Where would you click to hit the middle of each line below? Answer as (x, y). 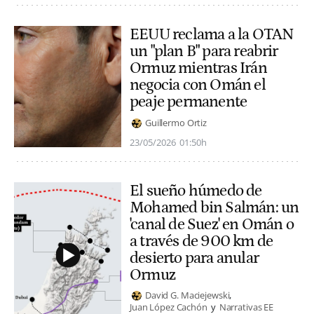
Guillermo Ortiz (176, 123)
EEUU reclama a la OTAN (212, 35)
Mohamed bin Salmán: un (214, 207)
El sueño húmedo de (196, 190)
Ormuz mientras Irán (198, 68)
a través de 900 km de (202, 241)
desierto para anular (194, 258)
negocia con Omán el (198, 85)
